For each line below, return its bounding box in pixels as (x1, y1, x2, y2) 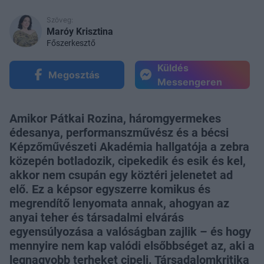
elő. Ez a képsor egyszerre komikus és (9, 182, 210, 197)
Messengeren (157, 76, 222, 88)
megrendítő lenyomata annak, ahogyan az (9, 196, 229, 211)
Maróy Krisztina (47, 26, 113, 38)
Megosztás (48, 69, 100, 81)
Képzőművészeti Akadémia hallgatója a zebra (9, 140, 249, 154)
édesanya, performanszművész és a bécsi (9, 126, 229, 140)
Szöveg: (47, 15, 73, 25)
